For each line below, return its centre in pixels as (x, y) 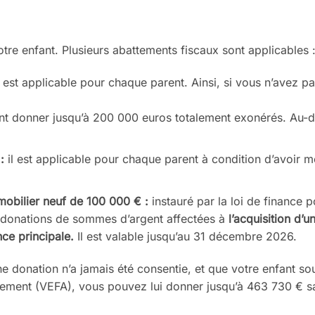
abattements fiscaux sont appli (193, 50)
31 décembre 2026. (245, 236)
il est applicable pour (63, 159)
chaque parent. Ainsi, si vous (186, 82)
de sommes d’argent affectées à (142, 218)
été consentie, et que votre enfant (208, 268)
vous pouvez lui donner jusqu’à (163, 286)
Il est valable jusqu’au (133, 236)
